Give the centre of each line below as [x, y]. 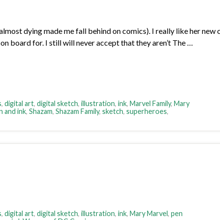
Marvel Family [150, 104]
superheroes [147, 111]
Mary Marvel [149, 214]
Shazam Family [77, 111]
